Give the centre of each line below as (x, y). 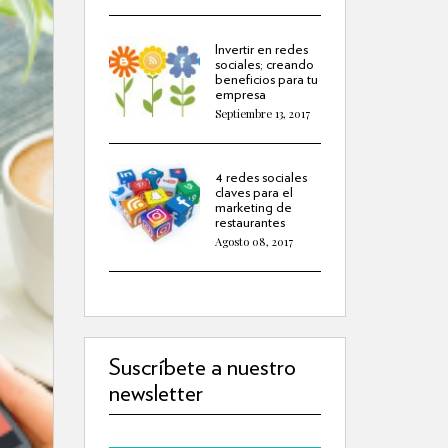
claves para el (253, 191)
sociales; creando (264, 63)
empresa (240, 93)
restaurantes (249, 221)
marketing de (253, 206)
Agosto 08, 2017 (253, 241)
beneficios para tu (266, 78)
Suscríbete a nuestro (202, 366)
